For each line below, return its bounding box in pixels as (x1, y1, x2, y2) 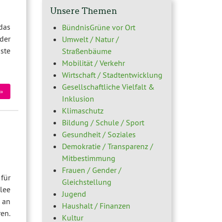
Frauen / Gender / (61, 165, 121, 175)
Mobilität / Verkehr (61, 57, 125, 68)
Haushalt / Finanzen (61, 200, 130, 211)
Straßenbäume (61, 46, 111, 56)
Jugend (61, 188, 86, 199)
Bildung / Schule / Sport (61, 117, 144, 127)
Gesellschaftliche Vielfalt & (61, 81, 155, 92)
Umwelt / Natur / (61, 34, 119, 44)
